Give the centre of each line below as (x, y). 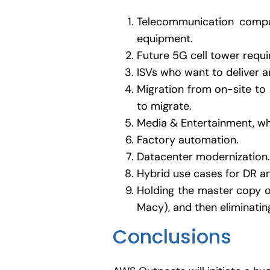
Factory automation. (188, 140)
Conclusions (172, 237)
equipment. (165, 39)
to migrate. (164, 106)
